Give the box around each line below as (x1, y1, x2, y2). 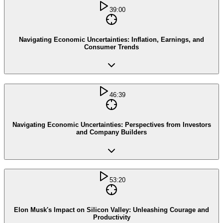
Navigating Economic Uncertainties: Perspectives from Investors (12, 120, 211, 128)
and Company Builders (76, 128, 147, 136)
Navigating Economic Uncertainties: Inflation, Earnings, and (19, 35, 204, 43)
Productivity (93, 214, 130, 221)
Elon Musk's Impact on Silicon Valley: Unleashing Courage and (14, 206, 209, 214)
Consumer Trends (84, 43, 139, 51)
